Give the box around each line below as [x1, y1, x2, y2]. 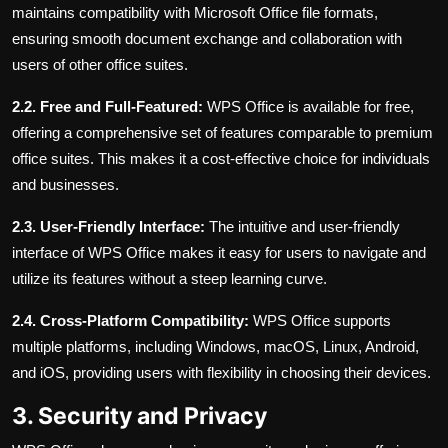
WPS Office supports [249, 312, 391, 330]
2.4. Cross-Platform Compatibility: [12, 312, 249, 330]
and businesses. [12, 176, 119, 194]
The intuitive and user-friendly [205, 218, 400, 236]
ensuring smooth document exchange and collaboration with [12, 30, 402, 48]
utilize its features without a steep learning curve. [12, 270, 327, 288]
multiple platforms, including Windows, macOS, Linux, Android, [12, 338, 419, 356]
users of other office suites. [12, 56, 188, 74]
